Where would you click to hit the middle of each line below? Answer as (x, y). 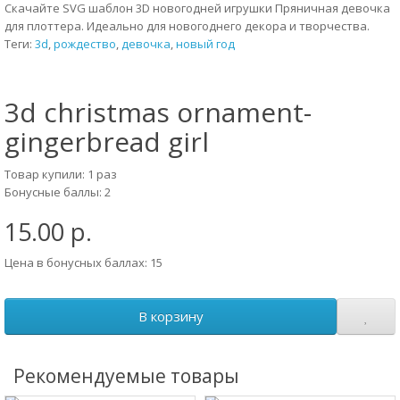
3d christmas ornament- (158, 112)
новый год (205, 44)
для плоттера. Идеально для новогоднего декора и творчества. (187, 26)
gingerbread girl (107, 142)
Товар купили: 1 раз (61, 174)
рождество (85, 44)
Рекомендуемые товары (126, 376)
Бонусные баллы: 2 (58, 192)
